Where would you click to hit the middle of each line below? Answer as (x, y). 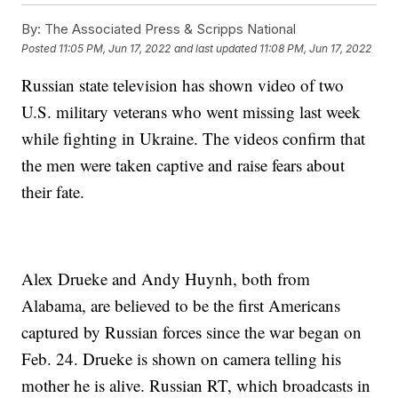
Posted (40, 48)
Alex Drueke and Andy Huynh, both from (166, 279)
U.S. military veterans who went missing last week (191, 112)
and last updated (216, 48)
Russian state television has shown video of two (183, 85)
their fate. (53, 192)
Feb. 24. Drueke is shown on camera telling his (182, 359)
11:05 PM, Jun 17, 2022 (115, 48)
